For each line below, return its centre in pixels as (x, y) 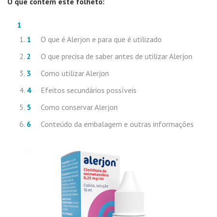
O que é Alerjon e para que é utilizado (101, 39)
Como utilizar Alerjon (75, 73)
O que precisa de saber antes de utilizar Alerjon (116, 56)
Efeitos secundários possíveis (89, 90)
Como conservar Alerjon (79, 107)
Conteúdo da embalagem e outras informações (117, 124)
